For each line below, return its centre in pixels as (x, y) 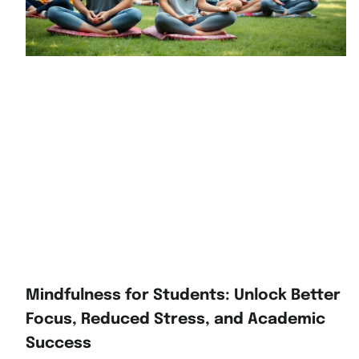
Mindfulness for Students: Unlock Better (183, 296)
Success (58, 344)
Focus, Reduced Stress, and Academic (175, 320)
